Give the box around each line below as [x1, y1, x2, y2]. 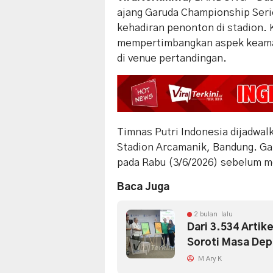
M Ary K [196, 255, 222, 262]
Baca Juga [117, 181, 169, 192]
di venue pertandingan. [117, 52, 227, 63]
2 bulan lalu [194, 210, 233, 218]
